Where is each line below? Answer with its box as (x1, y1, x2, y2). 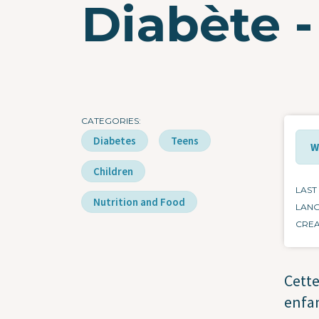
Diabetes (93, 134, 136, 148)
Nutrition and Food (93, 195, 185, 209)
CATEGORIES (81, 115, 139, 127)
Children (93, 164, 133, 179)
